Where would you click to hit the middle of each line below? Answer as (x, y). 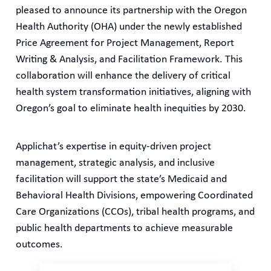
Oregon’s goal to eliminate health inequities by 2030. (131, 109)
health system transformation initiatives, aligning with (134, 93)
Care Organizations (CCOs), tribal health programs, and (135, 212)
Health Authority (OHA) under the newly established (129, 27)
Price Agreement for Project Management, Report (125, 44)
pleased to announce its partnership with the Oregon (132, 11)
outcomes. (40, 245)
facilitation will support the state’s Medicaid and (122, 180)
